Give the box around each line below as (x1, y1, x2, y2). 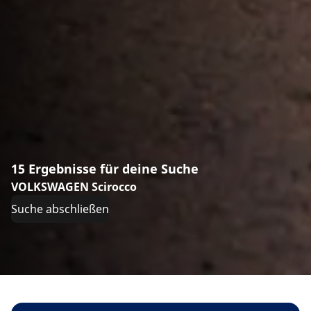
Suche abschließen (11, 201, 109, 217)
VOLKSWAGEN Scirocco (11, 178, 137, 194)
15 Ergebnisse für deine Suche (11, 160, 199, 177)
